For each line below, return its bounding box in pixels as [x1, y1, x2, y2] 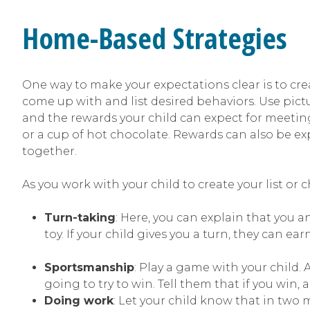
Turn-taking [44, 211, 116, 225]
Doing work [44, 294, 113, 308]
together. [22, 145, 77, 158]
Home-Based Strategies [22, 17, 287, 57]
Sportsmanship [44, 261, 134, 275]
